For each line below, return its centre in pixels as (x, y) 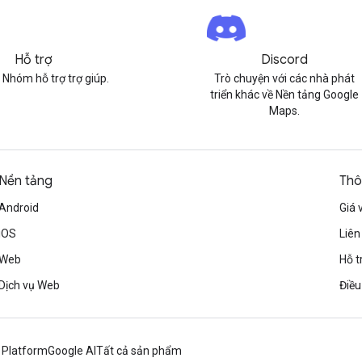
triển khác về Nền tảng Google (285, 95)
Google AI (72, 351)
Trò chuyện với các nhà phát (285, 78)
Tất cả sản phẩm (139, 351)
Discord (285, 60)
